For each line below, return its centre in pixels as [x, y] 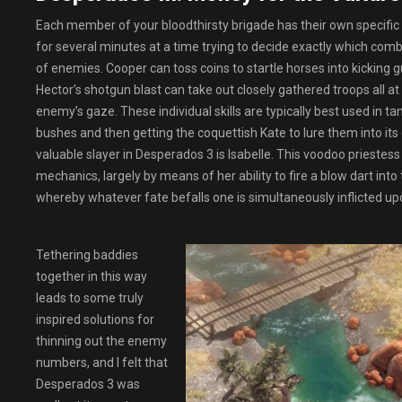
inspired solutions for [95, 319]
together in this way [92, 276]
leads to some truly [90, 298]
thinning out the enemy [101, 341]
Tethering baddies [87, 255]
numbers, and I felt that [102, 363]
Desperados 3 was [88, 384]
